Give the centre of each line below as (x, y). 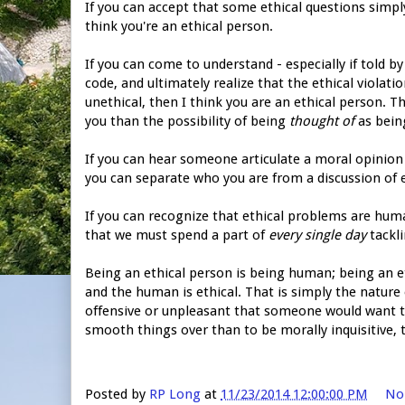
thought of (322, 121)
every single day (317, 235)
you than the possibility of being (187, 121)
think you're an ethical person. (179, 26)
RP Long (175, 394)
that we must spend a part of (177, 235)
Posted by (117, 394)
